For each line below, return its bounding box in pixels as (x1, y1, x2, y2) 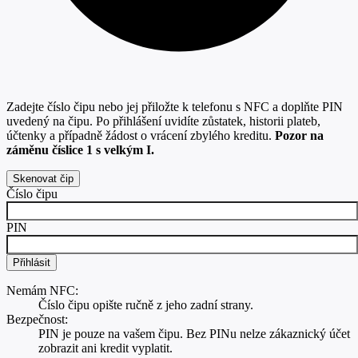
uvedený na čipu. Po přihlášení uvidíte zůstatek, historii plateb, (6, 114, 320, 129)
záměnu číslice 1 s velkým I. (6, 143, 154, 157)
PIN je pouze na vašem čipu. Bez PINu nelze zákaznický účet (38, 327, 350, 341)
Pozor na (275, 129, 324, 143)
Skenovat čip (13, 173, 74, 185)
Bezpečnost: (6, 312, 68, 327)
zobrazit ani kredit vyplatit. (38, 341, 173, 356)
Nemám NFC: (6, 284, 78, 298)
